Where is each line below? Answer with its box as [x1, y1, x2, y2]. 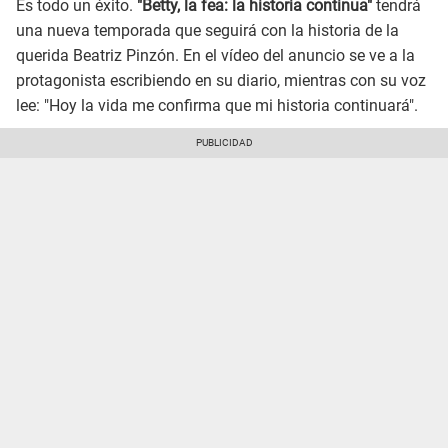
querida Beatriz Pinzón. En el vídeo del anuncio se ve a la [16, 46, 415, 66]
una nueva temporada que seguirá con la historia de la [16, 21, 399, 41]
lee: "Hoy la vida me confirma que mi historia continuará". [16, 96, 418, 116]
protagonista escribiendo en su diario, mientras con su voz [16, 71, 426, 91]
